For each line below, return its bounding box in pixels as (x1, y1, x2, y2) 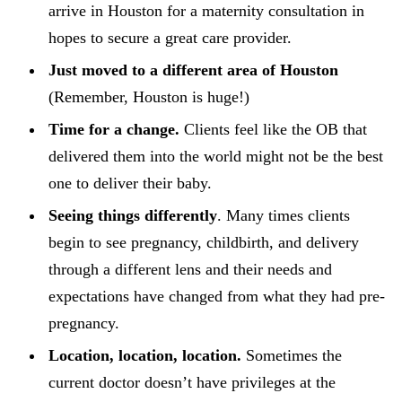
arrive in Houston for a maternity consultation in (48, 2, 364, 20)
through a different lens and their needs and (48, 260, 332, 278)
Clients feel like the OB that (179, 120, 367, 138)
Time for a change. (48, 120, 179, 138)
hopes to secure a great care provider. (48, 29, 292, 47)
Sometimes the (241, 346, 342, 364)
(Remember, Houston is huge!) (48, 88, 249, 106)
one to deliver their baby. (48, 174, 212, 192)
